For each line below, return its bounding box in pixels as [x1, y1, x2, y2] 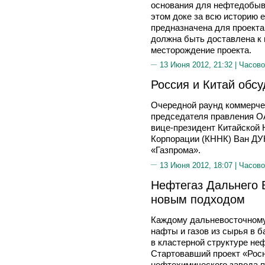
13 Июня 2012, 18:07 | [160, 160, 239, 170]
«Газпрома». [151, 145, 201, 155]
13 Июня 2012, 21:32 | [160, 60, 239, 69]
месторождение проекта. [151, 44, 251, 55]
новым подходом [151, 192, 245, 206]
